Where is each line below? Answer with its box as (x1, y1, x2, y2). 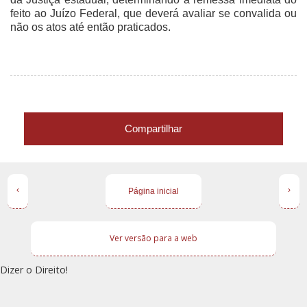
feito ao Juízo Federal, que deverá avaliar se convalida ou (10, 7, 297, 19)
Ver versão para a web (109, 232, 197, 245)
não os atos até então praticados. (10, 21, 171, 33)
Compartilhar (125, 122, 182, 134)
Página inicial (128, 186, 179, 197)
